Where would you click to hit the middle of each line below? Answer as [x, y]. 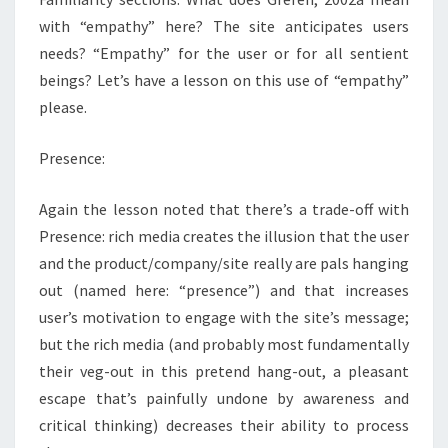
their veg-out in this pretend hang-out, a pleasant [224, 371]
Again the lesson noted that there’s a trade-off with [224, 209]
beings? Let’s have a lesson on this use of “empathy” [224, 80]
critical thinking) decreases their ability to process [224, 425]
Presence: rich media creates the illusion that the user [224, 236]
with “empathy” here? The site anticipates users [224, 26]
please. [63, 107]
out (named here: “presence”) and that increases [224, 290]
